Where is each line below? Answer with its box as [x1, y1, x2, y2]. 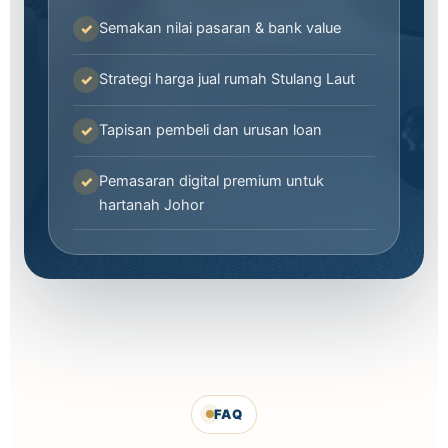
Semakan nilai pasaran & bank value [99, 18, 341, 37]
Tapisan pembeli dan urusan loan [99, 120, 322, 139]
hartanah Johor [99, 195, 204, 214]
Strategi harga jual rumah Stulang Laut [99, 69, 355, 88]
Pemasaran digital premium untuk [99, 171, 324, 190]
